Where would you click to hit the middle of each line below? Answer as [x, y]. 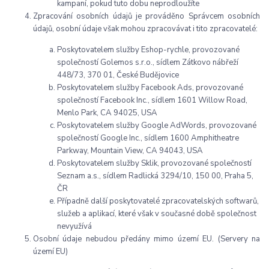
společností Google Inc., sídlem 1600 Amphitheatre [148, 138]
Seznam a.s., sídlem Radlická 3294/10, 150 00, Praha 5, [155, 176]
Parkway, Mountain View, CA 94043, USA [130, 151]
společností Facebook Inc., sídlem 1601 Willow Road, [152, 101]
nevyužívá [74, 227]
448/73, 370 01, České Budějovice [118, 75]
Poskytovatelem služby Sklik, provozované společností [154, 164]
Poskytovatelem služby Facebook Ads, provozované [150, 88]
